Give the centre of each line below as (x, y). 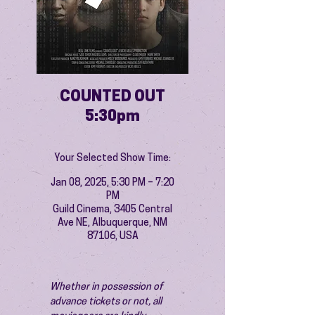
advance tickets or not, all (107, 302)
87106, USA (112, 237)
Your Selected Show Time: (112, 159)
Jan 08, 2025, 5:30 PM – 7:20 (112, 183)
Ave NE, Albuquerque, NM (112, 223)
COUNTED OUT (112, 97)
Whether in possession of (107, 287)
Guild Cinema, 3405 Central (112, 210)
